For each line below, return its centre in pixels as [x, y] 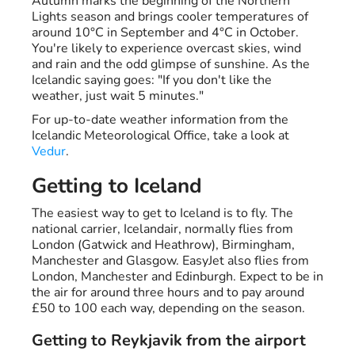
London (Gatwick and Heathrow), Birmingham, [163, 245]
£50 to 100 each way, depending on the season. [168, 309]
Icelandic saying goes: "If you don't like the [152, 80]
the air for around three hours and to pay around [168, 293]
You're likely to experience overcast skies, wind [166, 49]
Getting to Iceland [117, 186]
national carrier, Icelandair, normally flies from [162, 229]
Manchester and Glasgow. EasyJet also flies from [170, 261]
